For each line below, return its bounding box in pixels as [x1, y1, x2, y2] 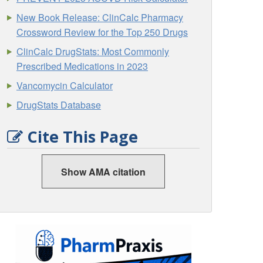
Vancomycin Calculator [16, 78, 113, 92]
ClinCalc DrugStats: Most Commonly [16, 44, 170, 58]
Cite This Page [23, 125, 139, 147]
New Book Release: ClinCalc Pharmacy [16, 10, 184, 24]
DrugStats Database [16, 97, 102, 112]
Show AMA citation [61, 165, 146, 179]
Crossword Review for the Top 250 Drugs [16, 25, 188, 39]
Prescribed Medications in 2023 [16, 59, 149, 73]
